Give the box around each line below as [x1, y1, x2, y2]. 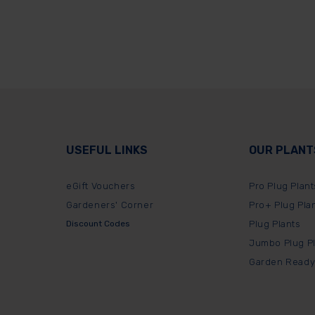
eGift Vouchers [66, 181, 136, 192]
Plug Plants [249, 219, 301, 230]
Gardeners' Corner [66, 200, 154, 211]
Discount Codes [66, 219, 130, 229]
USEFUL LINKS [66, 143, 148, 157]
